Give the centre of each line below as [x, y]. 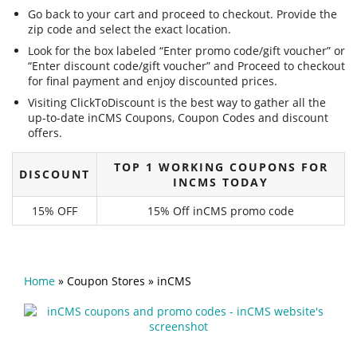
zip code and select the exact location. [129, 29]
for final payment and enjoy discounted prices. [153, 81]
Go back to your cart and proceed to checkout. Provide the [182, 14]
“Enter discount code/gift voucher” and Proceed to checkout [186, 66]
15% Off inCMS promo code [221, 211]
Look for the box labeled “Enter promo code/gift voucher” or [186, 51]
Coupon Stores [106, 281]
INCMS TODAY [221, 182]
